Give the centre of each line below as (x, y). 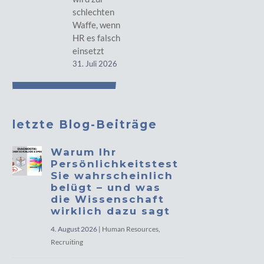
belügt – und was (106, 187)
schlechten (93, 12)
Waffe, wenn (96, 25)
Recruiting (67, 242)
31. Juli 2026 (95, 64)
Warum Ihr (84, 152)
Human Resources (131, 229)
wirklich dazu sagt (111, 211)
